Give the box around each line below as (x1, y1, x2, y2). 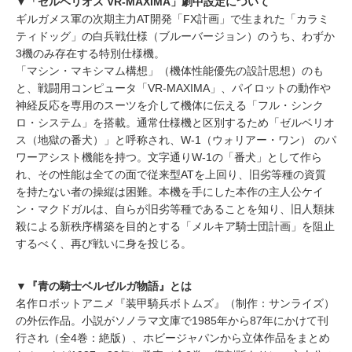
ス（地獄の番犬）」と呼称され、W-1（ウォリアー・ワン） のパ (16, 134, 336, 146)
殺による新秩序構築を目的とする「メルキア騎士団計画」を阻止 (16, 220, 335, 233)
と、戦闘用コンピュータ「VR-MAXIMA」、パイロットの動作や (16, 82, 331, 94)
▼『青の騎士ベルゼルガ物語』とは (16, 280, 192, 292)
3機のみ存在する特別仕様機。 (16, 47, 165, 60)
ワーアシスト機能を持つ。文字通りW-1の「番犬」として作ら (16, 151, 322, 163)
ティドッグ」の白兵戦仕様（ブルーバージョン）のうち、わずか (16, 30, 335, 42)
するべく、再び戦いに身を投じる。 (16, 237, 192, 250)
